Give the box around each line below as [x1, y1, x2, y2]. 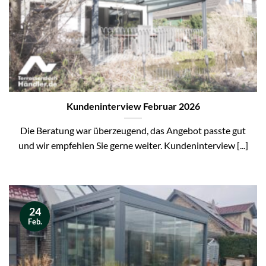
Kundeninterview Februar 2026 [66, 101, 200, 112]
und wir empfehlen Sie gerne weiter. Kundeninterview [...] [18, 140, 248, 151]
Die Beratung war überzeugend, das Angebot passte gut [20, 125, 246, 137]
